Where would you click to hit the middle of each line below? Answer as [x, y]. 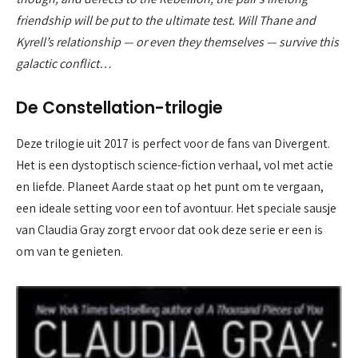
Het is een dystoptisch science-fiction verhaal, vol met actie [175, 165]
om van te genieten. [70, 251]
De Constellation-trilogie [119, 108]
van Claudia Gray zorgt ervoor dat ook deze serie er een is [169, 229]
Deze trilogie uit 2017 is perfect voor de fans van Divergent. [173, 143]
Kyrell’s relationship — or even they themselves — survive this [177, 42]
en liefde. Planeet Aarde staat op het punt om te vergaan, [170, 186]
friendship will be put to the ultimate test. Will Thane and [166, 20]
